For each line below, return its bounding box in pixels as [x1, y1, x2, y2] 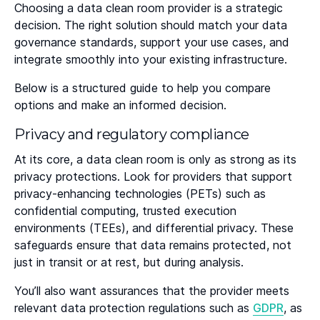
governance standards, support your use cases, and [14, 35, 289, 50]
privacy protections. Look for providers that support [14, 169, 292, 184]
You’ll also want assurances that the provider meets [14, 284, 289, 299]
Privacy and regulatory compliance [14, 126, 249, 144]
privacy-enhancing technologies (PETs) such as [14, 186, 266, 201]
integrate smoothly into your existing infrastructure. [14, 52, 291, 67]
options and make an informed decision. [14, 98, 226, 113]
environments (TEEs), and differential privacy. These [14, 221, 294, 236]
